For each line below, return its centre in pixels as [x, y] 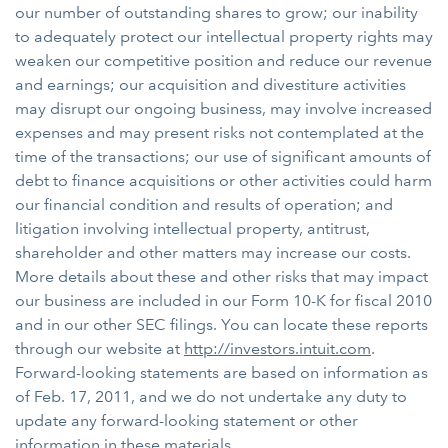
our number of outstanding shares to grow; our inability [216, 12]
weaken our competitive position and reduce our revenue [223, 60]
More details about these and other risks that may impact [221, 276]
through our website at [99, 348]
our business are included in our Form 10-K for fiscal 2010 [223, 300]
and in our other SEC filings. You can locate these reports [221, 324]
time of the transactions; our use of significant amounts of [223, 156]
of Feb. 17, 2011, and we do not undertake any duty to [211, 396]
